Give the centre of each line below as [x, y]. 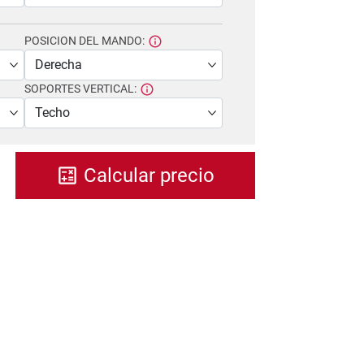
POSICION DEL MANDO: [84, 41]
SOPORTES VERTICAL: [80, 89]
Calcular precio [147, 175]
